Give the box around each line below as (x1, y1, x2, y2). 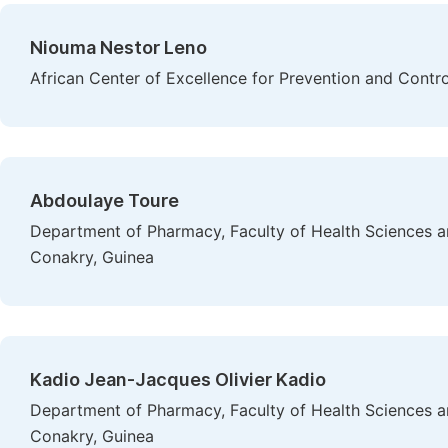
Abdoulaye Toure (30, 190, 179, 211)
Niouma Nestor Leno (30, 37, 207, 58)
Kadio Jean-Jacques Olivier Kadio (30, 369, 326, 390)
